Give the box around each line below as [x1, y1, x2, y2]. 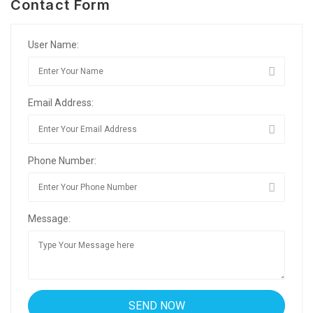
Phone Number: [28, 155, 96, 166]
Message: [28, 213, 71, 224]
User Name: [28, 39, 79, 50]
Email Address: [28, 97, 94, 108]
